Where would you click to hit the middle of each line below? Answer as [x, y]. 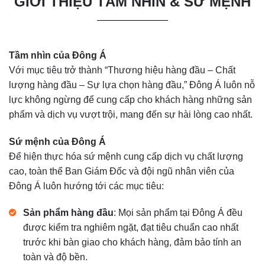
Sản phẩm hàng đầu [68, 213]
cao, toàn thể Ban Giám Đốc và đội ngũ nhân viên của [122, 171]
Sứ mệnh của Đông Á [57, 141]
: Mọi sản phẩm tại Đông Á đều [178, 213]
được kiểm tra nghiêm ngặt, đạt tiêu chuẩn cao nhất [131, 228]
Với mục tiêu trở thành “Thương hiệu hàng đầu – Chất [122, 70]
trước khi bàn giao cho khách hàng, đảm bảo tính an [132, 243]
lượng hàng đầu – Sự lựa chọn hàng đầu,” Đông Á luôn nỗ [132, 85]
